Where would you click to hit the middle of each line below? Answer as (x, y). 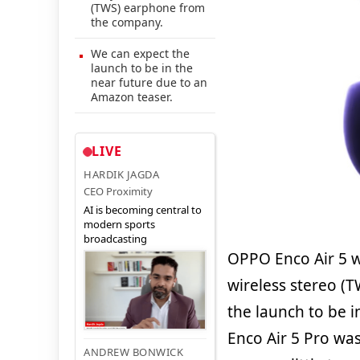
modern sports (119, 225)
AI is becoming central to (143, 210)
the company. (127, 22)
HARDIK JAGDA (121, 175)
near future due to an (149, 82)
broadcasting (115, 239)
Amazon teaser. (132, 96)
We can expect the (140, 53)
